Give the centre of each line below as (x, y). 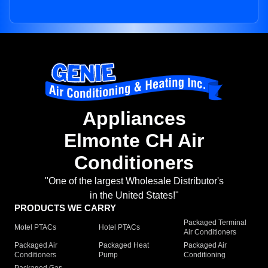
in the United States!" (134, 196)
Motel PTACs (35, 228)
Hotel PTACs (120, 228)
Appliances (134, 119)
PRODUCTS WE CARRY (65, 208)
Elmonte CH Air (134, 141)
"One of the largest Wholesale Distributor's (134, 181)
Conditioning (204, 255)
